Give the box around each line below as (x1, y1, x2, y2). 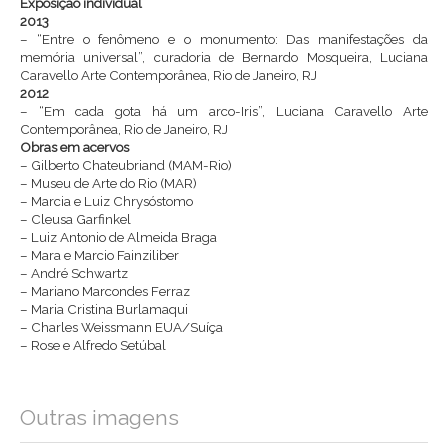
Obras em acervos (20, 138, 129, 155)
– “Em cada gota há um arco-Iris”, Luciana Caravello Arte (20, 102, 428, 119)
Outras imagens (20, 404, 179, 430)
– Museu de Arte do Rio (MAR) (20, 174, 197, 191)
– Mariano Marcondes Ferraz (20, 282, 190, 299)
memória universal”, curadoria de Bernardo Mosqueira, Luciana (20, 48, 428, 65)
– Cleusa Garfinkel (20, 210, 131, 227)
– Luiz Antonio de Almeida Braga (20, 228, 217, 245)
